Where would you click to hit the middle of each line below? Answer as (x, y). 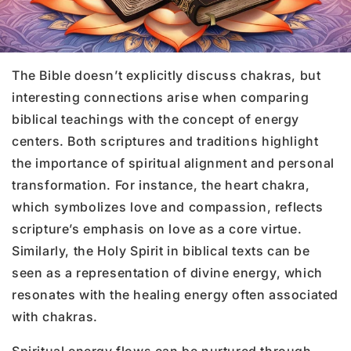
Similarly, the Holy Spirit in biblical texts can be (161, 250)
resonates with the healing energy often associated (175, 294)
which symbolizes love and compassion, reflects (168, 206)
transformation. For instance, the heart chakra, (161, 185)
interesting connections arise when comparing (161, 97)
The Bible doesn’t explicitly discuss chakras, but (166, 75)
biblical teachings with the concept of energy (156, 119)
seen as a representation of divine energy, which (167, 272)
